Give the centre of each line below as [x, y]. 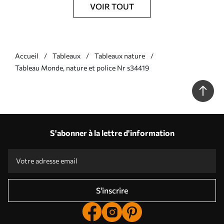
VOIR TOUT [112, 6]
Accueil [27, 56]
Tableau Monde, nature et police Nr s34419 [82, 68]
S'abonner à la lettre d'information [112, 133]
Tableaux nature [120, 56]
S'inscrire [112, 190]
